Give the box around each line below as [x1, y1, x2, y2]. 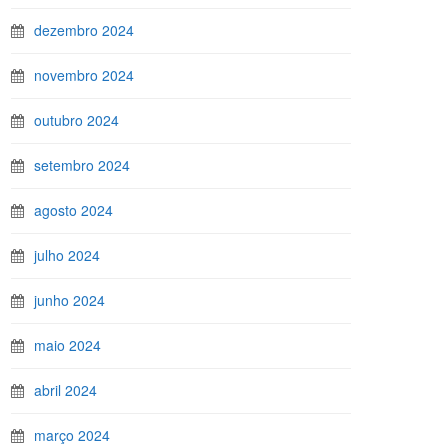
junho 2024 [34, 290, 105, 310]
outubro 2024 [34, 110, 119, 130]
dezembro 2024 [34, 20, 134, 40]
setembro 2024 [34, 155, 130, 175]
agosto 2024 [34, 200, 113, 220]
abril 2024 [34, 380, 97, 400]
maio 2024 [34, 335, 101, 355]
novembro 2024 [34, 65, 134, 85]
